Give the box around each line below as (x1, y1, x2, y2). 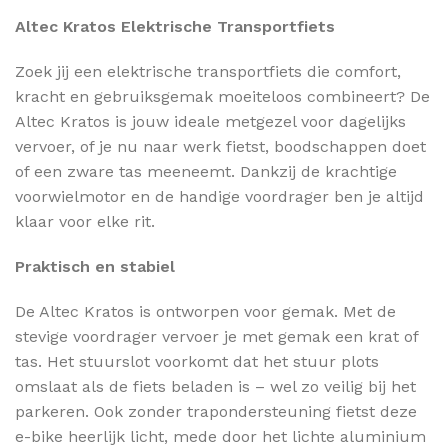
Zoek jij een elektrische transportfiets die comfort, (15, 61, 401, 81)
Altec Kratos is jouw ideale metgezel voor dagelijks (15, 111, 406, 131)
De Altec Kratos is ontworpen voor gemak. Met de (15, 301, 396, 321)
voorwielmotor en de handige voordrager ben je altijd (15, 186, 424, 206)
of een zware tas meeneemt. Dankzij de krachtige (15, 161, 397, 181)
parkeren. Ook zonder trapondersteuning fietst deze (15, 401, 417, 421)
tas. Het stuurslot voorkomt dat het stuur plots (15, 351, 379, 371)
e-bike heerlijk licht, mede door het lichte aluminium (15, 426, 426, 446)
